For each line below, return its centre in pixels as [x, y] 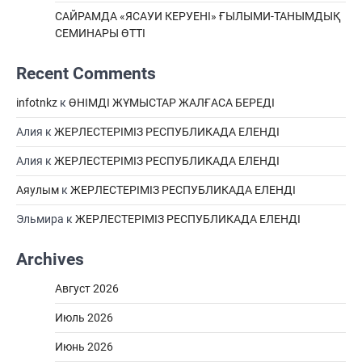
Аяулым [38, 189]
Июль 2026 [84, 317]
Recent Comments [86, 73]
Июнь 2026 [84, 346]
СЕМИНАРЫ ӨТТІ [100, 33]
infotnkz [37, 102]
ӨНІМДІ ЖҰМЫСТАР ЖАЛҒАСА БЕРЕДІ [172, 102]
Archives [50, 259]
